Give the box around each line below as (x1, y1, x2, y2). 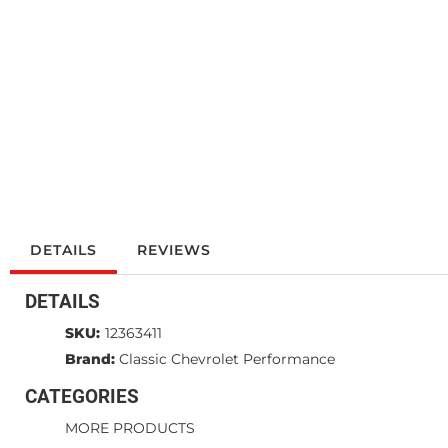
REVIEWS (137, 240, 211, 259)
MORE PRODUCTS (65, 418, 195, 437)
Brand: (65, 349, 115, 368)
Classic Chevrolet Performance (119, 349, 335, 368)
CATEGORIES (25, 384, 139, 408)
